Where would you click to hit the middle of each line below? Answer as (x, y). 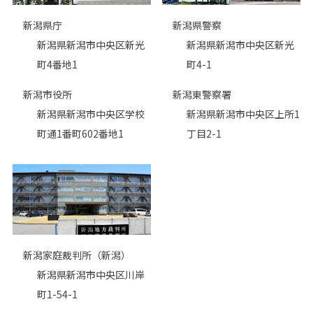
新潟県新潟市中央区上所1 (243, 114)
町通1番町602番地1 (80, 133)
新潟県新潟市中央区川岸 (90, 275)
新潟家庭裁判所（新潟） (77, 255)
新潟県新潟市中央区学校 (90, 114)
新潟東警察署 (202, 94)
